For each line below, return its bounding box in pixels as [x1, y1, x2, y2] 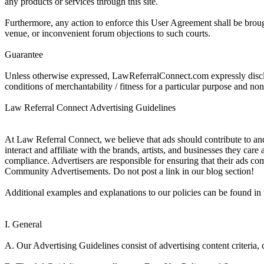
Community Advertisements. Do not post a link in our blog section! [5, 166, 254, 176]
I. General [5, 219, 42, 229]
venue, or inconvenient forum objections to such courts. [5, 28, 210, 38]
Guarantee [5, 49, 43, 60]
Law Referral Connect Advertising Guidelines [5, 102, 176, 113]
